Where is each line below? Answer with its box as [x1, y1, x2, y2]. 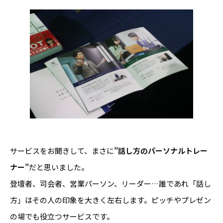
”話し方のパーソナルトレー [114, 145, 208, 156]
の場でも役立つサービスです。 [10, 211, 114, 222]
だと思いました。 [29, 161, 89, 172]
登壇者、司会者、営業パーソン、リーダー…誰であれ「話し [10, 178, 211, 189]
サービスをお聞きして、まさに [10, 145, 114, 156]
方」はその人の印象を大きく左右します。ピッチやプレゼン [10, 194, 211, 205]
